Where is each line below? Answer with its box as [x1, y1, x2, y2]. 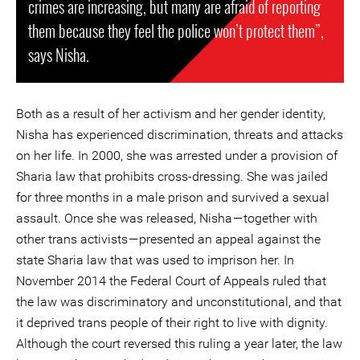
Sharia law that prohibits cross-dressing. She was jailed [16, 169, 328, 184]
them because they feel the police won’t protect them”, [28, 18, 324, 43]
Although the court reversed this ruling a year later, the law [16, 336, 342, 351]
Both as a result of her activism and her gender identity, [16, 106, 325, 121]
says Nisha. [28, 43, 89, 67]
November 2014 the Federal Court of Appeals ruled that [16, 273, 326, 288]
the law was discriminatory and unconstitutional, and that [16, 294, 342, 309]
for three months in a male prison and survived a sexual [16, 190, 329, 205]
